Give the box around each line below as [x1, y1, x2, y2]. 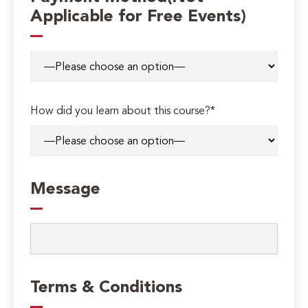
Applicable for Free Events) [30, 9, 247, 26]
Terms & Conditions [30, 280, 183, 297]
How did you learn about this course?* [30, 106, 216, 118]
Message [30, 181, 101, 199]
